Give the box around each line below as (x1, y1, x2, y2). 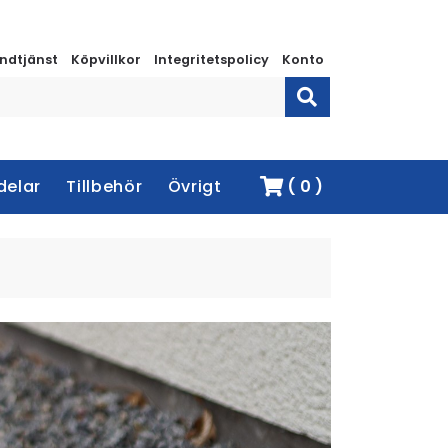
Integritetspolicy (153, 51, 269, 68)
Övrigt (167, 174, 222, 198)
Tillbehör (66, 174, 143, 198)
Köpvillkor (71, 51, 142, 68)
